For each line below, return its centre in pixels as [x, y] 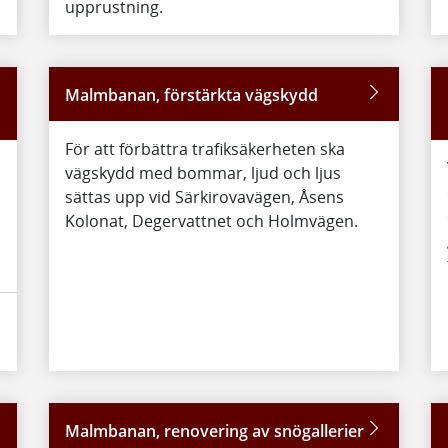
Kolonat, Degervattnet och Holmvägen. [211, 221]
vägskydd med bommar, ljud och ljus [202, 173]
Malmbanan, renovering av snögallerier [214, 431]
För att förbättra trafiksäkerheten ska [204, 149]
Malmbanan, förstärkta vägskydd [191, 95]
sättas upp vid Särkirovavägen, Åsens [204, 197]
